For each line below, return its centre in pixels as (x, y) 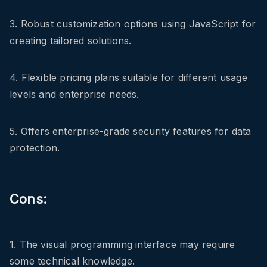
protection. (35, 148)
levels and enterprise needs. (74, 94)
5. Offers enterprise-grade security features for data (131, 131)
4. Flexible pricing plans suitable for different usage (128, 77)
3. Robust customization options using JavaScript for (133, 24)
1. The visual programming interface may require (122, 244)
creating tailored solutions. (71, 40)
